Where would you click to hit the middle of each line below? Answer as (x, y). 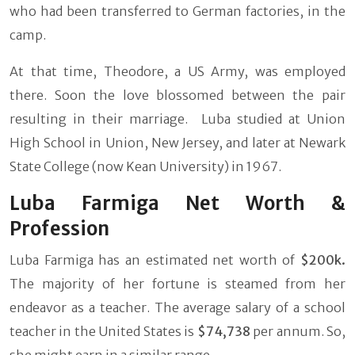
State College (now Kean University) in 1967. (145, 166)
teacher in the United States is (103, 331)
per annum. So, (300, 331)
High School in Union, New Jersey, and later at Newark (177, 142)
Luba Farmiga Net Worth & (177, 203)
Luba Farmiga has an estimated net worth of (155, 260)
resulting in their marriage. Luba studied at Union (177, 118)
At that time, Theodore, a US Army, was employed (177, 71)
